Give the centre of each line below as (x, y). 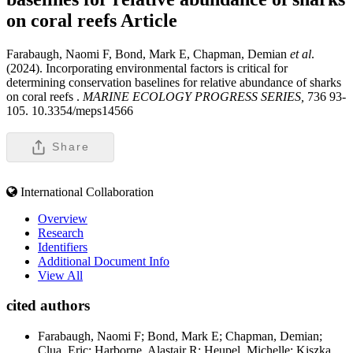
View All (60, 275)
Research (61, 232)
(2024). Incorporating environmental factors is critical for (147, 68)
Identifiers (63, 247)
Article (149, 20)
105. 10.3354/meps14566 (70, 110)
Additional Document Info (104, 261)
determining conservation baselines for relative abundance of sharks (174, 82)
